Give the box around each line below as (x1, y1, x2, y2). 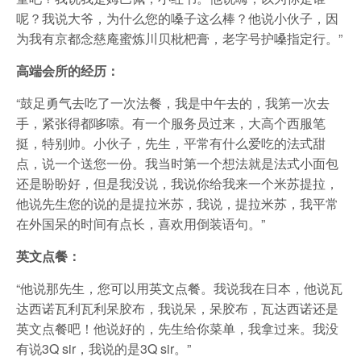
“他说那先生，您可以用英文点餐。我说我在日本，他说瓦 (16, 279, 342, 297)
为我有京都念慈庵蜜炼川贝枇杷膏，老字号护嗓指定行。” (16, 29, 342, 48)
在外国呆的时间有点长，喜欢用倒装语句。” (16, 214, 265, 233)
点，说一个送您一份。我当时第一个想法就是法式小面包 (16, 154, 338, 172)
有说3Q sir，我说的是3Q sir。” (16, 339, 191, 358)
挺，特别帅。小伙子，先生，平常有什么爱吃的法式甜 (16, 134, 326, 152)
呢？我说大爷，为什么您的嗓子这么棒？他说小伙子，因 (16, 9, 338, 27)
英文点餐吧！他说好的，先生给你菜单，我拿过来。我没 (16, 319, 338, 338)
